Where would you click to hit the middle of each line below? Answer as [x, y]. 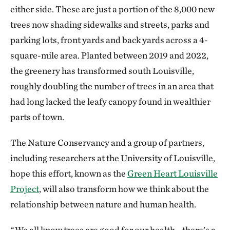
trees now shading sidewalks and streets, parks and [110, 24]
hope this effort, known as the [69, 173]
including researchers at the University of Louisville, [113, 158]
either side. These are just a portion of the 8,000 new [112, 9]
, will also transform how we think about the [124, 189]
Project [25, 189]
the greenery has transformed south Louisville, [102, 71]
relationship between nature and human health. [103, 204]
